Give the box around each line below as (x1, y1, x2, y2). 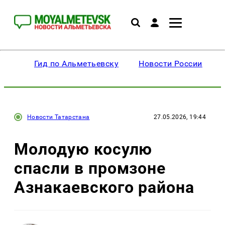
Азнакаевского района (14, 177, 195, 197)
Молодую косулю (14, 139, 153, 159)
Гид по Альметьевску (34, 59, 119, 68)
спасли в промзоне (14, 158, 166, 178)
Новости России (139, 59, 202, 68)
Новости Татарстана (27, 114, 90, 121)
